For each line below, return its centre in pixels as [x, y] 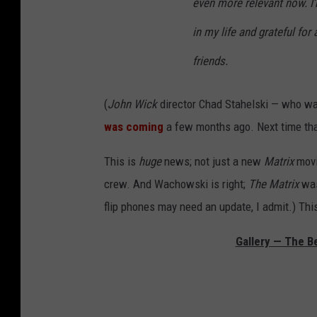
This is [121, 162]
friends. [210, 61]
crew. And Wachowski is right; [176, 184]
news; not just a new [214, 162]
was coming [134, 127]
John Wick [132, 104]
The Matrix [273, 184]
